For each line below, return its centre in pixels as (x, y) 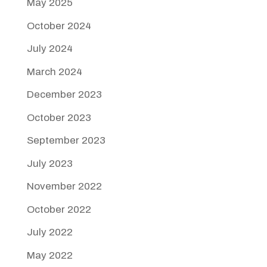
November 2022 (64, 187)
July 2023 (49, 163)
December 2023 (64, 95)
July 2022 (49, 232)
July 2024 (49, 49)
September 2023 (66, 141)
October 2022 (59, 209)
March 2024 (54, 72)
